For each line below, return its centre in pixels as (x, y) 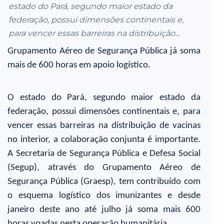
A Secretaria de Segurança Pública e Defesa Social (104, 153)
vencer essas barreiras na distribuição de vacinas (104, 125)
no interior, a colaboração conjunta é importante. (104, 139)
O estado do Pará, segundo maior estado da (104, 97)
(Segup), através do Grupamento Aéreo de (104, 167)
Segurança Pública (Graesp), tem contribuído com (104, 181)
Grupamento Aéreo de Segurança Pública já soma (104, 51)
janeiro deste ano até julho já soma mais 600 (104, 209)
